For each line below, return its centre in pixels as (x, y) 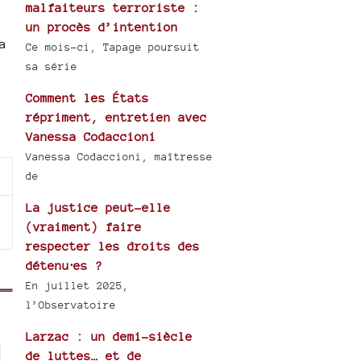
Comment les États (88, 98)
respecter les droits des (113, 247)
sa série (52, 67)
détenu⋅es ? (64, 266)
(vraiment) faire (84, 227)
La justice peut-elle (99, 208)
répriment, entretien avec (117, 118)
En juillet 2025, (78, 286)
